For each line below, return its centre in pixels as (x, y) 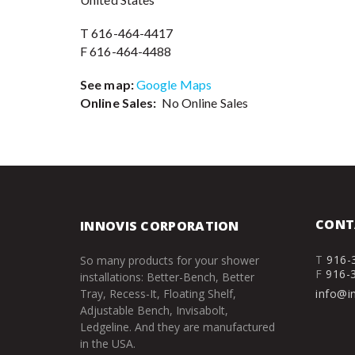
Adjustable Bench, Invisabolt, (154, 311)
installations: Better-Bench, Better (167, 277)
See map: (107, 85)
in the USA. (108, 344)
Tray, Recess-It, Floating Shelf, (158, 294)
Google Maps (174, 85)
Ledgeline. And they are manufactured (177, 327)
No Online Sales (202, 103)
